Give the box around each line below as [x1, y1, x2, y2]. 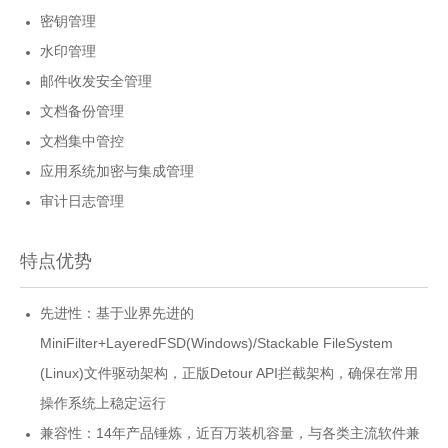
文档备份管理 [40, 103, 124, 119]
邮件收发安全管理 [40, 73, 152, 89]
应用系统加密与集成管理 [40, 163, 194, 179]
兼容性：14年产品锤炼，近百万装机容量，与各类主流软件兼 [40, 425, 420, 441]
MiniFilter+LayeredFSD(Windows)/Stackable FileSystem [40, 335, 393, 351]
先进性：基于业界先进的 [40, 305, 194, 321]
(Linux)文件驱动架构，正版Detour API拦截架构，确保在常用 [40, 365, 418, 381]
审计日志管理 [40, 193, 124, 209]
